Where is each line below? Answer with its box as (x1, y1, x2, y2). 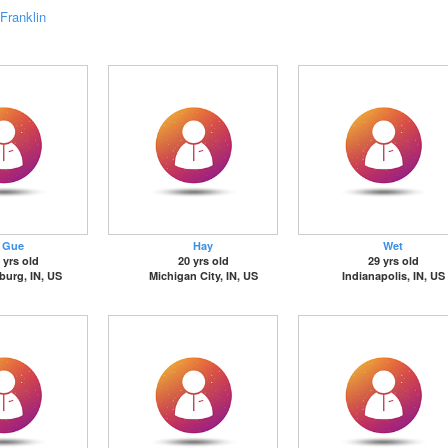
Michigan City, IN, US (148, 268, 258, 283)
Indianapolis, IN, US (341, 268, 445, 283)
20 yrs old (177, 253, 229, 268)
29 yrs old (367, 253, 419, 268)
